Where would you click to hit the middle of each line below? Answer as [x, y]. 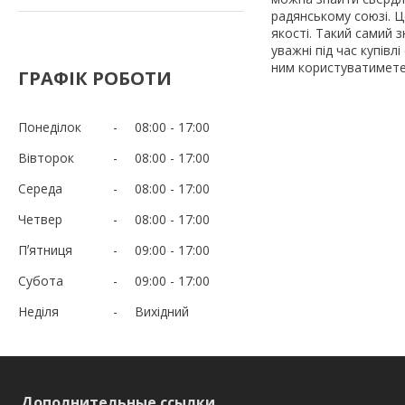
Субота [41, 280]
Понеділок [50, 127]
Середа [40, 188]
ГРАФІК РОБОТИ [95, 78]
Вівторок [46, 157]
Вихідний [162, 311]
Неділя [38, 311]
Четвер [40, 219]
